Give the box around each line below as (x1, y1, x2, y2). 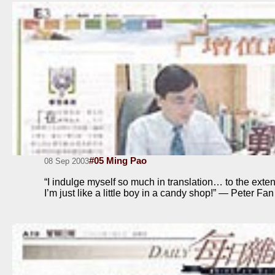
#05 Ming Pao (89, 155, 147, 166)
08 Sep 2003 (44, 156, 89, 166)
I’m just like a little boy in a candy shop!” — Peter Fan (44, 187, 274, 198)
